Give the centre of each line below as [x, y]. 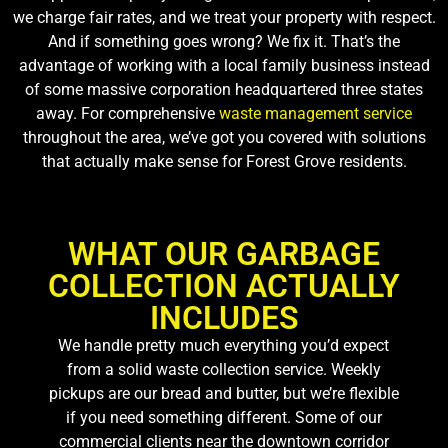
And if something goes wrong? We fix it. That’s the [224, 41]
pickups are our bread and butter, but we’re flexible [223, 394]
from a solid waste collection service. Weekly [223, 370]
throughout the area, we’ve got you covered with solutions [224, 137]
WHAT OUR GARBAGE [224, 254]
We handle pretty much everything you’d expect [224, 346]
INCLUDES [224, 318]
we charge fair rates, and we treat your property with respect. [224, 17]
